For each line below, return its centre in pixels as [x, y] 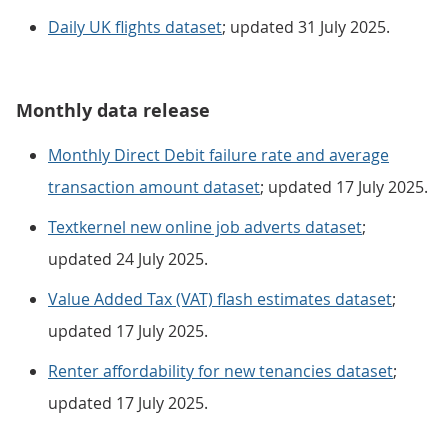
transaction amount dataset [154, 187]
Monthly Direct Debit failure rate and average [218, 155]
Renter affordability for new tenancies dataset [220, 371]
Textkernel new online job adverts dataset [205, 227]
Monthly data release [113, 110]
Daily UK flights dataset [135, 27]
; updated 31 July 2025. [306, 27]
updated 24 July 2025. [128, 259]
